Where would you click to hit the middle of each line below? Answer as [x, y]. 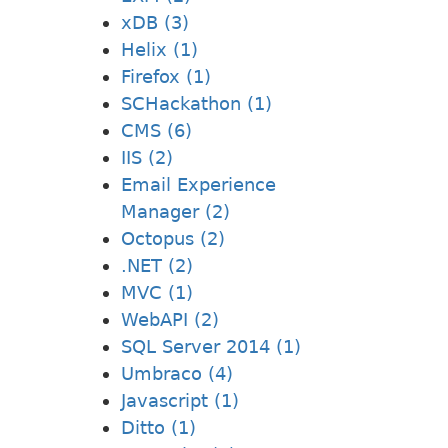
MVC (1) [157, 292]
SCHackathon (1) [196, 103]
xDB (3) [155, 22]
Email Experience [198, 184]
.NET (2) [157, 265]
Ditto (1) [158, 427]
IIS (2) [147, 157]
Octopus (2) [173, 238]
